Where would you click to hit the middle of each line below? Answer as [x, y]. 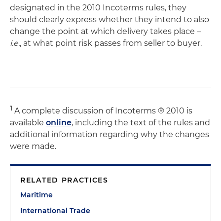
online [59, 122]
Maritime [37, 195]
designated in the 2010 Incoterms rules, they [98, 7]
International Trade [55, 210]
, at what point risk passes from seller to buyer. [112, 43]
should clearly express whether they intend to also [110, 19]
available [28, 122]
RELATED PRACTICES [64, 180]
